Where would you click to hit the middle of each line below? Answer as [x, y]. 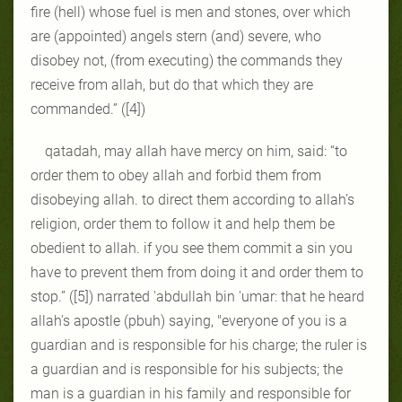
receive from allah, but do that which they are [172, 84]
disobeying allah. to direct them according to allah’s [192, 199]
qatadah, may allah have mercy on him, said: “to [196, 151]
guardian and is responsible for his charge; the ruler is [199, 345]
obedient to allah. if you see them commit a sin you [192, 248]
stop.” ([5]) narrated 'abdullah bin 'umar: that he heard [197, 296]
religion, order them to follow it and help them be [183, 223]
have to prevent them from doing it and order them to [197, 272]
